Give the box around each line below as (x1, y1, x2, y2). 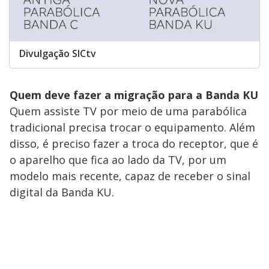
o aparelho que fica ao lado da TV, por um (10, 153, 226, 168)
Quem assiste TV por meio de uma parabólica (10, 104, 247, 119)
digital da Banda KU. (10, 185, 114, 200)
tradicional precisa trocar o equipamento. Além (10, 120, 255, 135)
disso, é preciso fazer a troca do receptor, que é (10, 136, 258, 151)
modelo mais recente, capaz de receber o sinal (10, 169, 250, 184)
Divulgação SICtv (19, 47, 96, 61)
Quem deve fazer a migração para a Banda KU (10, 88, 258, 103)
